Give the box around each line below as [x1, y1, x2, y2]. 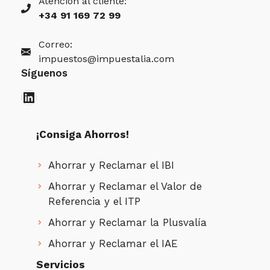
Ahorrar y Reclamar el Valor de [48, 180, 202, 192]
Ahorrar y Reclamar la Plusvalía [48, 216, 207, 228]
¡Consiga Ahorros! [36, 128, 129, 141]
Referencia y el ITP [48, 195, 141, 207]
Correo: [38, 39, 72, 51]
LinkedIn [21, 88, 81, 105]
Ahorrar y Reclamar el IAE [48, 237, 178, 250]
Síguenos [21, 67, 67, 80]
